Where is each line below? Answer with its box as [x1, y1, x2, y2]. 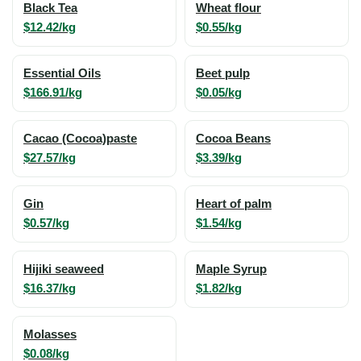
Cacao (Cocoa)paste [23, 132, 137, 145]
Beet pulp [196, 67, 250, 80]
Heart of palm [196, 197, 272, 210]
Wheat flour [196, 2, 261, 15]
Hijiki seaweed [23, 263, 104, 276]
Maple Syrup [196, 263, 267, 276]
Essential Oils [23, 67, 101, 80]
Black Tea [23, 2, 77, 15]
